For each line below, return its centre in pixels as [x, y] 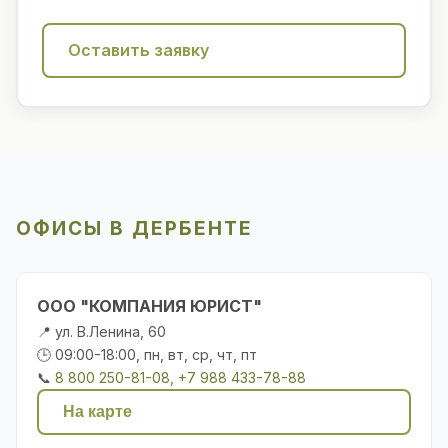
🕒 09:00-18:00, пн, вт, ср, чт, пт [147, 354]
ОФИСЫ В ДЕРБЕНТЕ [134, 227]
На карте [97, 411]
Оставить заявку [138, 49]
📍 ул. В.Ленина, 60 [101, 331]
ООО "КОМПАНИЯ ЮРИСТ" [149, 305]
